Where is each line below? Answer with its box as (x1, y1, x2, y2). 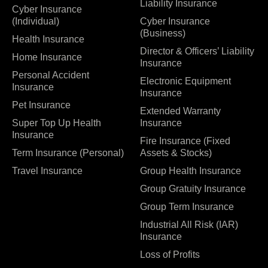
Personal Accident (12, 69, 89, 80)
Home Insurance (12, 51, 82, 62)
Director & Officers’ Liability (140, 45, 254, 56)
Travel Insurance (12, 165, 83, 176)
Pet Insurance (12, 99, 71, 110)
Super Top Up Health (12, 117, 101, 128)
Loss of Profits (140, 249, 200, 260)
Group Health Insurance (140, 165, 241, 176)
